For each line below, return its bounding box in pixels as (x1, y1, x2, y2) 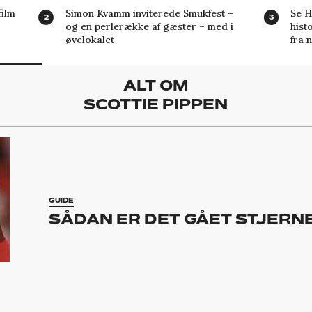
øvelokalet (65, 33, 114, 47)
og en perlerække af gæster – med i (65, 20, 233, 33)
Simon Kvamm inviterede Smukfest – (65, 7, 233, 20)
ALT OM (123, 75, 189, 94)
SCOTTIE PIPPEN (84, 94, 228, 113)
